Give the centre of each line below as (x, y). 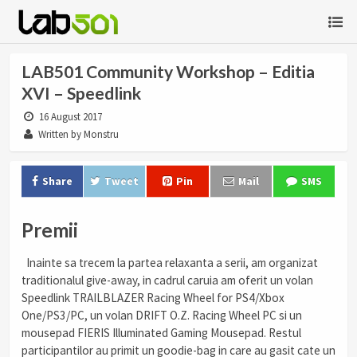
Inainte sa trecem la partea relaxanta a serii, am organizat (170, 263)
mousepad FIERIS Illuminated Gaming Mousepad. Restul (161, 333)
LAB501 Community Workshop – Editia (168, 72)
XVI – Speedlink (81, 93)
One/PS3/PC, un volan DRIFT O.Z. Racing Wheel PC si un (162, 316)
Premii (50, 230)
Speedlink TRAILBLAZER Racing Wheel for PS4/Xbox (153, 298)
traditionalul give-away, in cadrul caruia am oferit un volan (167, 280)
